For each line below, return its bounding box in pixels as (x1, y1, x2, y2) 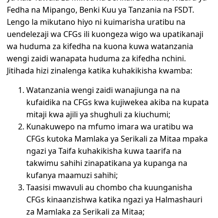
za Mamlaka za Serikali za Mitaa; (26, 206, 145, 217)
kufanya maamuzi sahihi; (26, 169, 118, 181)
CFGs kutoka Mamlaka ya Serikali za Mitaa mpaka (26, 133, 208, 144)
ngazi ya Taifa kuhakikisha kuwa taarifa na (26, 145, 182, 156)
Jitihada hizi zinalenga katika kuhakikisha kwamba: (7, 65, 193, 76)
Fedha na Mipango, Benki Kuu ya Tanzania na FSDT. (7, 4, 195, 16)
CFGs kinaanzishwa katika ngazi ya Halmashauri (26, 194, 203, 205)
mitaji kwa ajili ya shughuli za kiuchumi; (26, 109, 171, 120)
